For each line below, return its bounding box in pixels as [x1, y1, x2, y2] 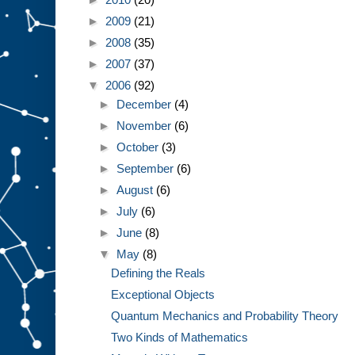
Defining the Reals [110, 266, 205, 281]
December [116, 97, 175, 112]
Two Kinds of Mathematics [110, 330, 248, 345]
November [116, 119, 175, 133]
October [116, 140, 162, 155]
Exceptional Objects [110, 288, 215, 302]
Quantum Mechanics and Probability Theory [110, 309, 338, 323]
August [116, 183, 157, 197]
